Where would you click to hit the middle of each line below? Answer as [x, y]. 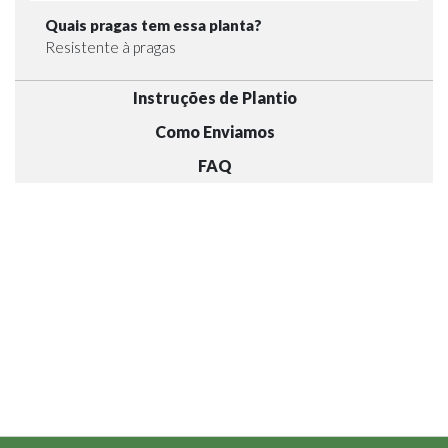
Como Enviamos [214, 132]
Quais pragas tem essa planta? [153, 24]
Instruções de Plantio [214, 98]
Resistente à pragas [110, 46]
